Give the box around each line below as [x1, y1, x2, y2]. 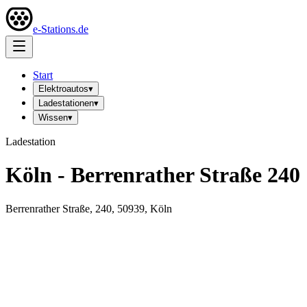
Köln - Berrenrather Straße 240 [5, 162, 300, 188]
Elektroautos [38, 84, 88, 94]
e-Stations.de [33, 23, 88, 35]
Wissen [38, 112, 68, 123]
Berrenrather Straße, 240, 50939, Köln [5, 202, 172, 214]
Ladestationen [38, 98, 94, 108]
